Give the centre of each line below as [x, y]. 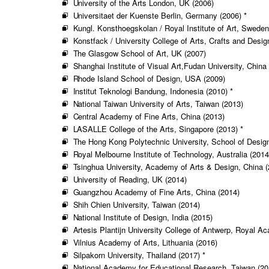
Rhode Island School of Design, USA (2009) [149, 78]
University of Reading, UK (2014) [130, 179]
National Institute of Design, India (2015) [143, 217]
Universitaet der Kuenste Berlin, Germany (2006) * [160, 15]
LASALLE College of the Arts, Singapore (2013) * [158, 128]
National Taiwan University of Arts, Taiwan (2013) [158, 103]
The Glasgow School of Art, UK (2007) [140, 53]
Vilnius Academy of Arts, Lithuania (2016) [145, 242]
